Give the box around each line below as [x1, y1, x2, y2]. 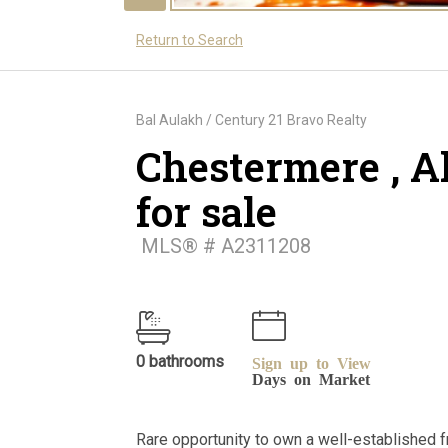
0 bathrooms [136, 351, 224, 371]
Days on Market [252, 369, 370, 386]
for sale [136, 184, 277, 238]
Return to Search [136, 31, 243, 48]
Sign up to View [252, 353, 371, 370]
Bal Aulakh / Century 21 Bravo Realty [136, 111, 367, 128]
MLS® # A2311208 [136, 233, 311, 258]
